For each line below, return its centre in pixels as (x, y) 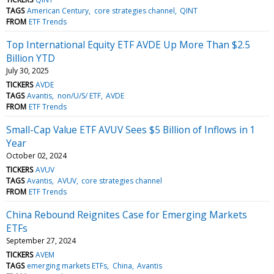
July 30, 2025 (28, 70)
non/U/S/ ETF (79, 95)
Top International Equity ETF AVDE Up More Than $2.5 (128, 44)
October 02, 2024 (36, 155)
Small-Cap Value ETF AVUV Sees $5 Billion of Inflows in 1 (131, 129)
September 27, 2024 (41, 240)
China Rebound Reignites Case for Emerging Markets (127, 214)
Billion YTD (31, 58)
